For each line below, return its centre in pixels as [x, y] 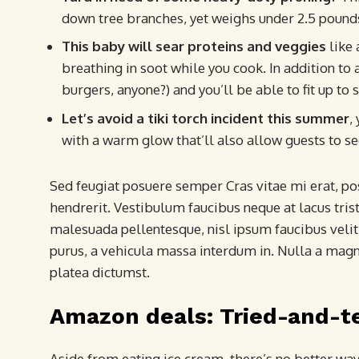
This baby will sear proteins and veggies [194, 46]
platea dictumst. [100, 272]
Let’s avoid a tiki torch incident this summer [206, 118]
